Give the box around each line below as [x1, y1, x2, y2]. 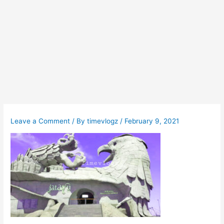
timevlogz [87, 117, 120, 125]
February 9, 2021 [124, 117, 179, 125]
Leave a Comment [10, 117, 70, 125]
